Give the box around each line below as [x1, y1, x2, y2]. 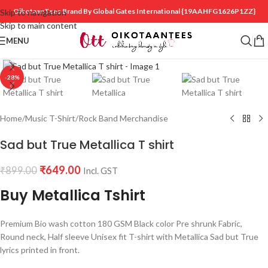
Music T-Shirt [25, 113, 75, 123]
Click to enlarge [35, 45, 93, 55]
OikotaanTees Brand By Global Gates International [13, 7, 181, 16]
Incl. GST [83, 166, 118, 176]
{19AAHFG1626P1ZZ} [181, 7, 255, 16]
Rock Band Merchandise [78, 113, 168, 123]
